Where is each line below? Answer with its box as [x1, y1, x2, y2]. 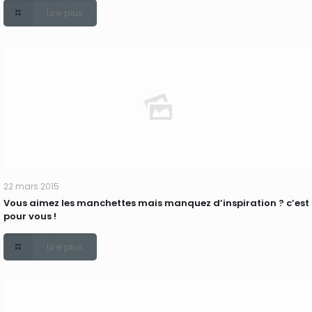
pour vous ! [3, 210, 56, 223]
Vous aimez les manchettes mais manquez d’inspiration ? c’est [3, 196, 309, 210]
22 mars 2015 [3, 180, 59, 192]
